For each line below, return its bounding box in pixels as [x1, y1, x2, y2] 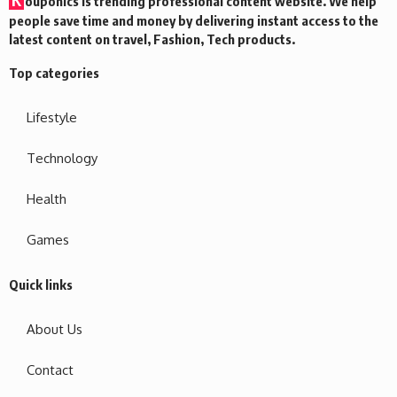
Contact [27, 361, 74, 378]
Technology [27, 149, 97, 167]
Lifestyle [27, 108, 77, 126]
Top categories [9, 64, 99, 81]
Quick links [9, 276, 73, 292]
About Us [27, 320, 82, 338]
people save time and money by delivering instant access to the [9, 12, 378, 28]
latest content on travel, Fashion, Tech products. [9, 30, 295, 47]
